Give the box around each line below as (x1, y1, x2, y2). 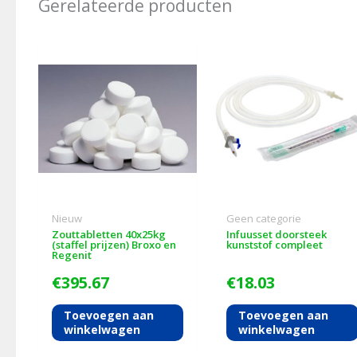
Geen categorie (226, 211, 301, 226)
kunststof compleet (226, 237, 323, 252)
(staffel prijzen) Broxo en (51, 237, 176, 252)
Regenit (51, 247, 92, 262)
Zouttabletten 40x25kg (51, 226, 166, 241)
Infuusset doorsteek (226, 226, 327, 241)
